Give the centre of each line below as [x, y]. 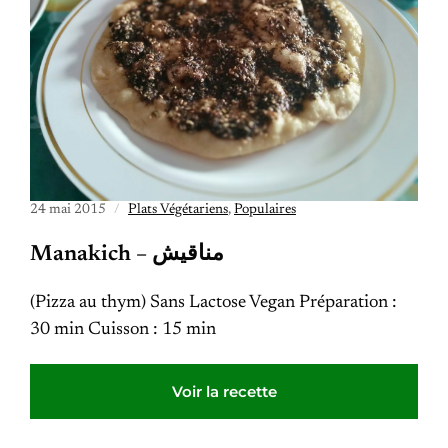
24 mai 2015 [68, 210]
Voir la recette [224, 391]
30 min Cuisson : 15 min [123, 330]
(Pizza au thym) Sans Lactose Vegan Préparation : [213, 303]
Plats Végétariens [178, 210]
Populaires [265, 210]
